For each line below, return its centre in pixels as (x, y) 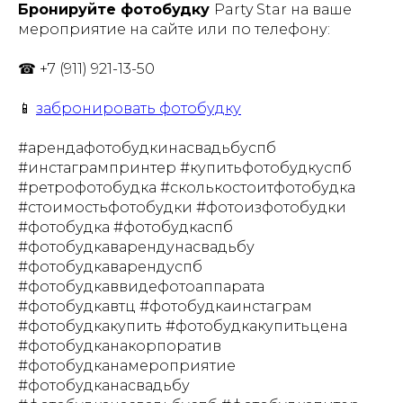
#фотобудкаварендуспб (110, 267)
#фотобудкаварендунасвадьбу (136, 247)
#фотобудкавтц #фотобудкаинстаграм (165, 306)
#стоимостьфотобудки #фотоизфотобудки (182, 207)
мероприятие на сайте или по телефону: (174, 29)
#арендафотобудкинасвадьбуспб (147, 148)
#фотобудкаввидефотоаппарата (141, 287)
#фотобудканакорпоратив (120, 346)
